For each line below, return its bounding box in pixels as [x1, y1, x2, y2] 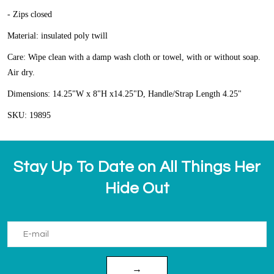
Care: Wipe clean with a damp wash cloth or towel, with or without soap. [7, 53, 263, 62]
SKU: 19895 [7, 111, 51, 120]
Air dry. [7, 68, 35, 78]
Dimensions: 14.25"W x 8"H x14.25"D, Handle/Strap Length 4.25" [7, 89, 242, 99]
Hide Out [105, 180, 169, 197]
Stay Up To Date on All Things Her [13, 159, 261, 176]
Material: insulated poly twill [7, 31, 108, 41]
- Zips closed [7, 10, 52, 20]
